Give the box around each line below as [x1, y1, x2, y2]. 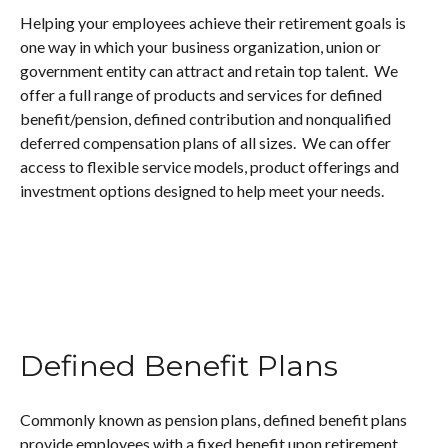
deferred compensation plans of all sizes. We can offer [20, 133, 391, 152]
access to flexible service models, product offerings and [20, 157, 399, 176]
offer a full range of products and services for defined [20, 85, 382, 104]
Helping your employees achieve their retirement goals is [20, 13, 406, 32]
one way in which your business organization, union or [20, 37, 381, 56]
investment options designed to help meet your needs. [20, 181, 384, 200]
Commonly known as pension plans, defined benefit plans [20, 410, 407, 429]
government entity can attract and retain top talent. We [20, 61, 398, 80]
